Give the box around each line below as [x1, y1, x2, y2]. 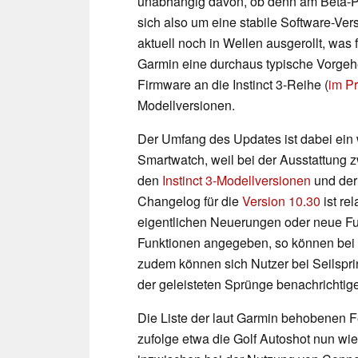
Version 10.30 [242, 191, 320, 210]
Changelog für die [137, 191, 242, 210]
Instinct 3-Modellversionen [162, 170, 311, 189]
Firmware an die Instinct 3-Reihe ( [137, 74, 328, 93]
